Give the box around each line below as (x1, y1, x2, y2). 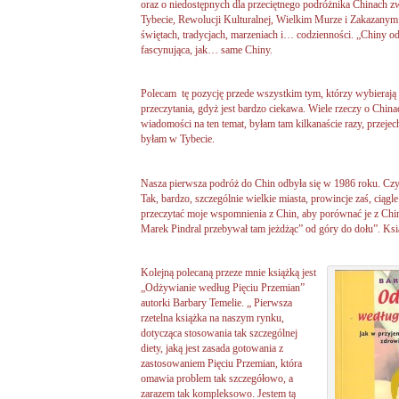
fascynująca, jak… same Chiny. (141, 44, 273, 57)
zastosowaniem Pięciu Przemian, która (141, 356, 302, 370)
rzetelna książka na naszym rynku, (141, 311, 284, 324)
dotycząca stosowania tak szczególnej (141, 326, 297, 339)
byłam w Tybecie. (141, 133, 215, 146)
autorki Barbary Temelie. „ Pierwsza (141, 296, 292, 309)
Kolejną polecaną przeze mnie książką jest (141, 265, 316, 279)
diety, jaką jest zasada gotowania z (141, 341, 283, 354)
